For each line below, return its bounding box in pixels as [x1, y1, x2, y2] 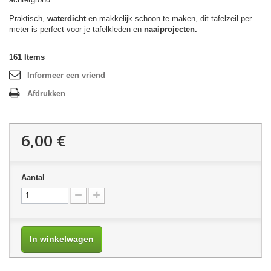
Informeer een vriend [27, 70, 105, 80]
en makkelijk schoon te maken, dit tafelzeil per [86, 13, 252, 23]
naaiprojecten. [144, 24, 197, 34]
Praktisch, [9, 13, 47, 23]
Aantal [21, 172, 45, 182]
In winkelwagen [30, 233, 94, 244]
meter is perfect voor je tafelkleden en [9, 24, 144, 34]
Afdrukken [27, 88, 65, 98]
